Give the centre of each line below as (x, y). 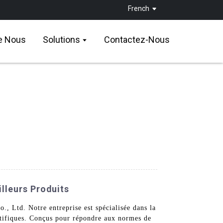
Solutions (62, 40)
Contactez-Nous (137, 40)
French (139, 8)
